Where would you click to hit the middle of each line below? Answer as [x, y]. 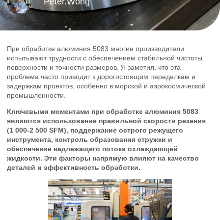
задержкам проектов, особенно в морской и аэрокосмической [106, 86]
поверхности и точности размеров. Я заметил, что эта [94, 67]
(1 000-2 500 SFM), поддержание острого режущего [95, 130]
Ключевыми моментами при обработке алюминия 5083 [103, 111]
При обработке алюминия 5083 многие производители [96, 48]
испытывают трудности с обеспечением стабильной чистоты [105, 58]
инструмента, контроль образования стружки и [90, 139]
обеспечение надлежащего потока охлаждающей [92, 149]
